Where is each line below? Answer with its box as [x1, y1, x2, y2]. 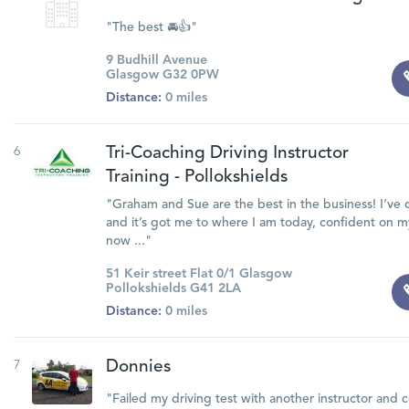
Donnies [105, 359, 171, 376]
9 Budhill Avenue [105, 54, 207, 67]
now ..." [105, 235, 152, 247]
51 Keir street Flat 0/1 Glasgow [105, 267, 292, 280]
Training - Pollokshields [105, 169, 288, 186]
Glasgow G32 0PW [105, 68, 219, 81]
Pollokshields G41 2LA [105, 282, 241, 295]
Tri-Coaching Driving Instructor [105, 145, 349, 163]
